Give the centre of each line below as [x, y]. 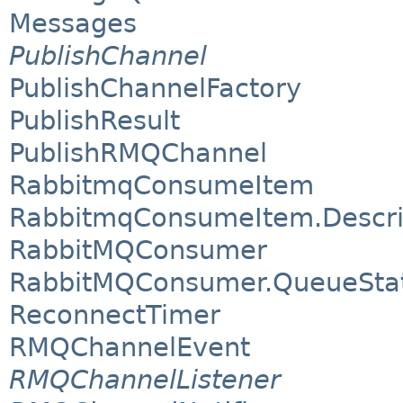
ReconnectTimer [115, 315]
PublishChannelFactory [155, 89]
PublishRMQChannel [138, 153]
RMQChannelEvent [130, 348]
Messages [73, 24]
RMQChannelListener [145, 380]
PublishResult [94, 121]
